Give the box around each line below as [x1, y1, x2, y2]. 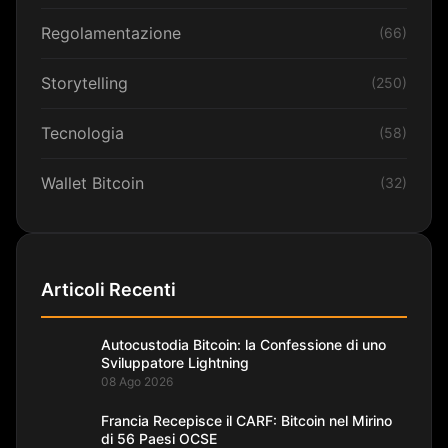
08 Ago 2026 [101, 374, 173, 390]
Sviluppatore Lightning [101, 354, 249, 372]
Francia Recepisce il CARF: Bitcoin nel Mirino [101, 412, 392, 430]
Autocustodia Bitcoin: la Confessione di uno [101, 336, 386, 354]
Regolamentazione [41, 22, 181, 43]
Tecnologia [41, 122, 124, 143]
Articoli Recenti [41, 278, 176, 300]
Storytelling [41, 72, 128, 93]
